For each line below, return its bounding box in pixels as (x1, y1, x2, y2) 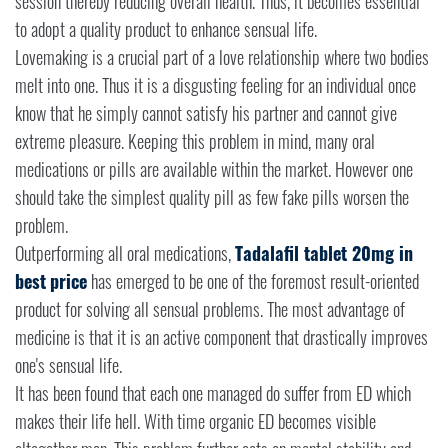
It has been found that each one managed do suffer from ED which (15, 380, 411, 407)
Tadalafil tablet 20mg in (235, 240, 413, 267)
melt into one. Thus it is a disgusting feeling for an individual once (15, 72, 416, 99)
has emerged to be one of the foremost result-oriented (91, 268, 419, 295)
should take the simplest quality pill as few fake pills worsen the (15, 184, 409, 211)
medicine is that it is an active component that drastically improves (15, 324, 428, 351)
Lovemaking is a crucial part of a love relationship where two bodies (15, 44, 429, 71)
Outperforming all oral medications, (15, 240, 235, 267)
